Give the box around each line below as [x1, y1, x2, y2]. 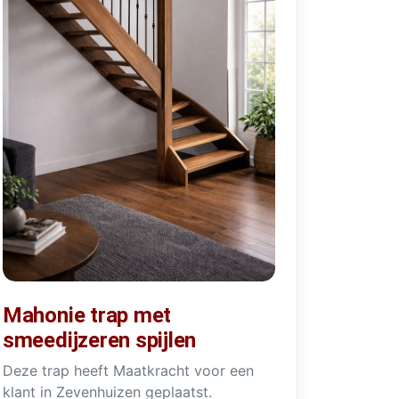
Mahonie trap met [2, 303, 172, 329]
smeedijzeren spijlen [2, 328, 197, 354]
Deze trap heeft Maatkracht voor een [2, 362, 254, 380]
